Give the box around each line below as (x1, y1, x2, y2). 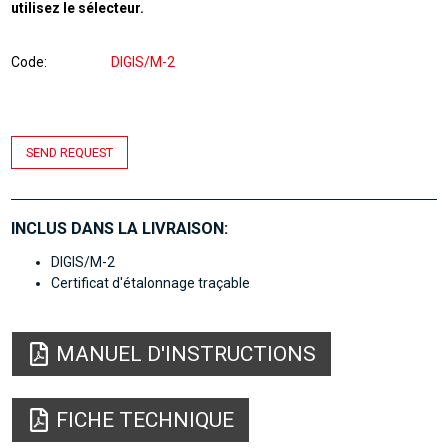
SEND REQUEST (26, 145, 114, 160)
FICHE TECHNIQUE (56, 408, 235, 433)
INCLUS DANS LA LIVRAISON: (11, 219, 229, 238)
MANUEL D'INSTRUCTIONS (56, 342, 317, 367)
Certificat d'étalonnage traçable (51, 275, 251, 292)
